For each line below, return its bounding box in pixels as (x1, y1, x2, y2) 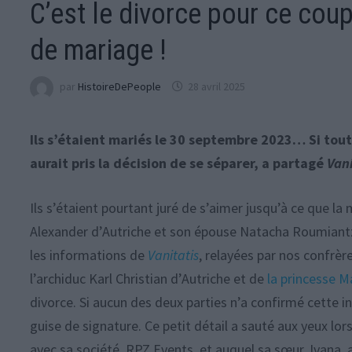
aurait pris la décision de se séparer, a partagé (30, 153, 328, 172)
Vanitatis (148, 245, 200, 264)
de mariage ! (30, 33, 167, 67)
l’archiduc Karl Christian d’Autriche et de (30, 269, 268, 288)
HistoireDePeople (78, 79, 162, 94)
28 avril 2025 (188, 79, 246, 94)
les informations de (30, 245, 148, 264)
